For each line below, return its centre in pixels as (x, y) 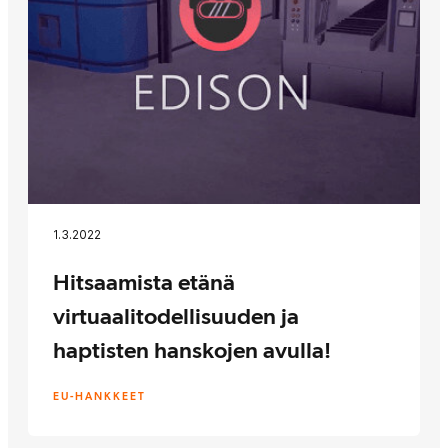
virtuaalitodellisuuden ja (176, 315)
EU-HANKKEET (99, 396)
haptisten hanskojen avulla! (192, 349)
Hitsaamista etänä (144, 281)
